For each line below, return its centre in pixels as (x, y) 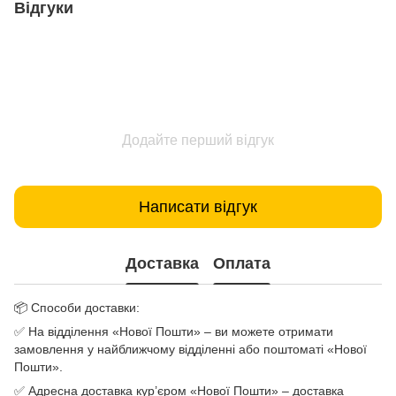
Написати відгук (198, 206)
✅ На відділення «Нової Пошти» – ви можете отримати (174, 331)
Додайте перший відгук (198, 140)
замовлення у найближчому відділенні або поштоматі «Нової (190, 349)
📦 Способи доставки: (77, 308)
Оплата (242, 263)
